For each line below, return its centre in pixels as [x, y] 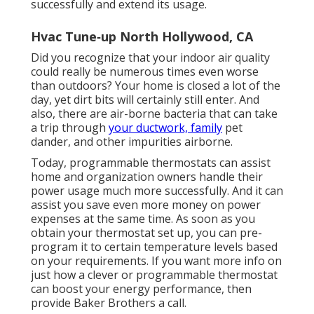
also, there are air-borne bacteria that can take [154, 114]
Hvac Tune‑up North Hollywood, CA [142, 37]
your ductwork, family [165, 128]
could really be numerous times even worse [145, 72]
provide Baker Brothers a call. [109, 303]
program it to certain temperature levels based [154, 247]
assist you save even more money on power [146, 205]
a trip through [70, 128]
